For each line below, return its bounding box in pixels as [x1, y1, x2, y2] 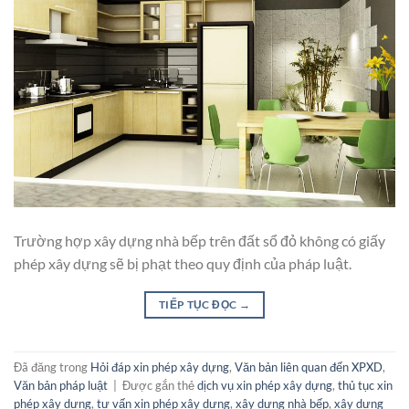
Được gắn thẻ [122, 378, 197, 393]
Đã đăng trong [14, 360, 90, 375]
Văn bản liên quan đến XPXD [235, 360, 383, 375]
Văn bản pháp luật [14, 378, 108, 393]
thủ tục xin [338, 378, 393, 393]
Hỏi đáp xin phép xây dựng [90, 360, 229, 375]
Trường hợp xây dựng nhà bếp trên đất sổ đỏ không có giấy [14, 231, 385, 249]
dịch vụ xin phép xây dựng [197, 378, 332, 393]
